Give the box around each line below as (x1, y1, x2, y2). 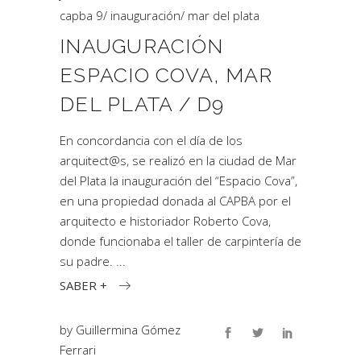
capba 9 (60, 7, 103, 23)
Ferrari (60, 341, 96, 358)
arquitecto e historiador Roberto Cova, (60, 213, 271, 229)
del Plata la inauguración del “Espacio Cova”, (60, 172, 297, 189)
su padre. (60, 253, 116, 269)
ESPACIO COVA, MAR (60, 63, 273, 87)
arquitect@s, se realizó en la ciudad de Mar (60, 152, 297, 168)
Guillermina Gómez (76, 321, 180, 338)
